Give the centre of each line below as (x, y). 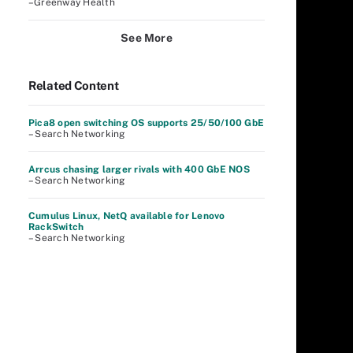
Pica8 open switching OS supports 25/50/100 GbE (147, 123)
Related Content (74, 85)
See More (147, 38)
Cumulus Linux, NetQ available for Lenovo (127, 216)
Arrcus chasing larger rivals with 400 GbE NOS (139, 169)
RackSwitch (56, 227)
